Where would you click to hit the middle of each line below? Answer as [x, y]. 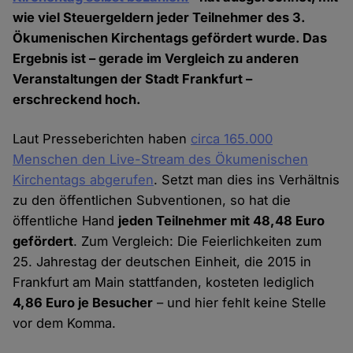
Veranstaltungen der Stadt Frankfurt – [133, 79]
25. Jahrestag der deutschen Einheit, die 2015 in [162, 262]
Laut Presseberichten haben [102, 139]
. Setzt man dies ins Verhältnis [247, 180]
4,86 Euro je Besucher [83, 303]
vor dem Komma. [65, 323]
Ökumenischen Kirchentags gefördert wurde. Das [170, 38]
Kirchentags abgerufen [84, 180]
